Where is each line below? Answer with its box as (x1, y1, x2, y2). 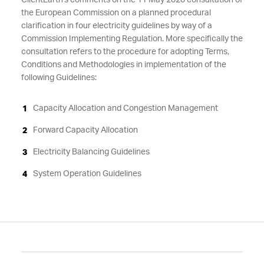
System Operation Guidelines (32, 170, 141, 178)
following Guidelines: (21, 74, 97, 82)
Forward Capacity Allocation (32, 126, 138, 134)
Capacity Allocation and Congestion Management (32, 104, 218, 113)
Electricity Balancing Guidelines (32, 148, 150, 156)
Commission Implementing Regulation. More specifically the (21, 35, 243, 43)
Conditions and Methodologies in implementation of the (21, 61, 226, 69)
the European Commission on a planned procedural (21, 9, 211, 17)
